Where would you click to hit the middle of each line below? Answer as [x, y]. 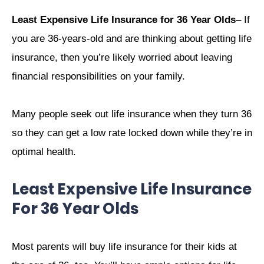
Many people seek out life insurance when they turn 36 [132, 114]
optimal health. [44, 152]
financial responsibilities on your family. [100, 76]
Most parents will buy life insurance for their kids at [124, 247]
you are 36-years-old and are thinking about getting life [132, 38]
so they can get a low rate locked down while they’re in [132, 133]
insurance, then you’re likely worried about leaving [122, 57]
